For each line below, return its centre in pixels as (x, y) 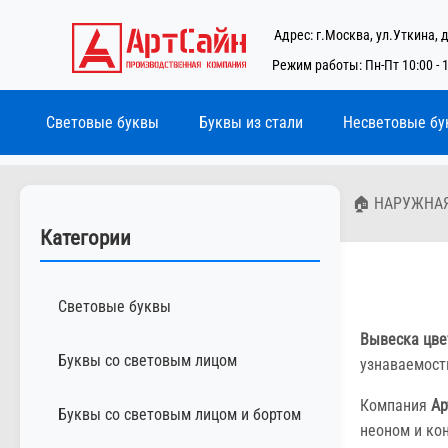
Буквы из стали (251, 122)
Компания (395, 405)
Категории (85, 237)
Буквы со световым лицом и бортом (179, 414)
